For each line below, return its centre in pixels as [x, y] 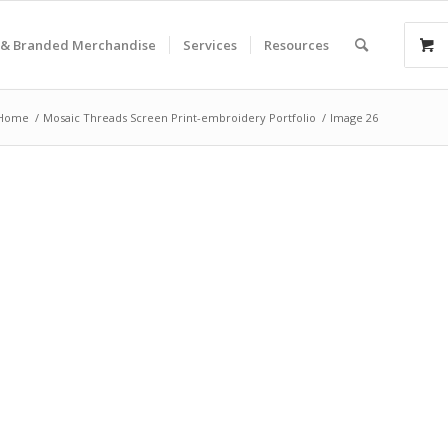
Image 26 [354, 117]
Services [210, 45]
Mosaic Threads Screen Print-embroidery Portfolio [179, 117]
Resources [296, 45]
